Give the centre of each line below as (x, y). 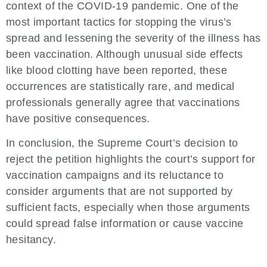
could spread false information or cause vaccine (125, 224)
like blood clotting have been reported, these (117, 70)
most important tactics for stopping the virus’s (119, 22)
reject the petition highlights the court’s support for (131, 159)
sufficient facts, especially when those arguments (128, 208)
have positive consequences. (78, 118)
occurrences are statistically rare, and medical (120, 86)
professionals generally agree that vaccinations (123, 102)
